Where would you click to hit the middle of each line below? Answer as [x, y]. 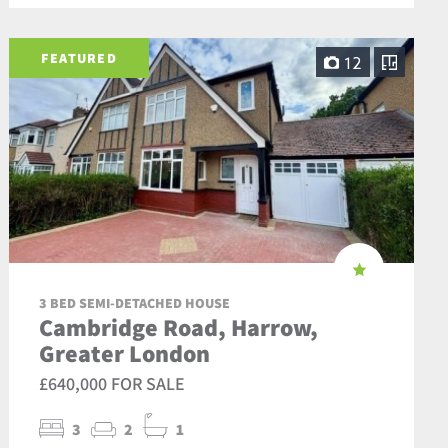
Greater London [124, 352]
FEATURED [78, 57]
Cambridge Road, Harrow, [178, 326]
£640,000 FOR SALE [111, 383]
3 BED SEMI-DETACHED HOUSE [134, 302]
